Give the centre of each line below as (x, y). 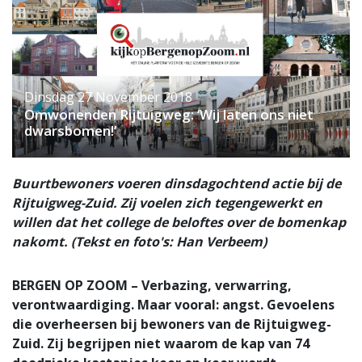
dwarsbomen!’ (70, 130)
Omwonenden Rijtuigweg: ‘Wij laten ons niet (169, 114)
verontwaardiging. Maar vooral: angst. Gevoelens (173, 304)
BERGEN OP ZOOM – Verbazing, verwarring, (152, 285)
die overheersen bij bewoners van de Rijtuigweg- (172, 324)
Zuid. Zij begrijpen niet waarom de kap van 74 (161, 343)
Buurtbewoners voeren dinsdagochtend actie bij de (177, 183)
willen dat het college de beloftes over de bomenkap (179, 222)
